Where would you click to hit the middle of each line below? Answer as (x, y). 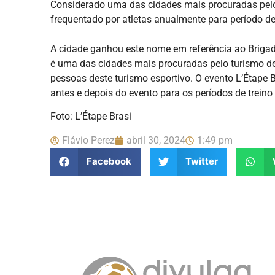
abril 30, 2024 (156, 140)
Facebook (109, 161)
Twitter (202, 161)
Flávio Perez (88, 140)
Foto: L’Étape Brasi (91, 117)
